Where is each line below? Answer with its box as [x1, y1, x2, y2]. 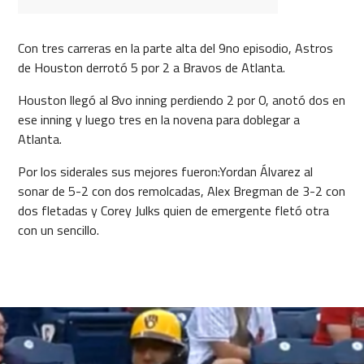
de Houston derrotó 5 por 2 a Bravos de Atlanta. [17, 57, 285, 77]
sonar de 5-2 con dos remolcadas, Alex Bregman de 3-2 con [17, 180, 345, 201]
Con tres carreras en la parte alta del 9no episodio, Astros [17, 37, 333, 58]
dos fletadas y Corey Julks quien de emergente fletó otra [17, 200, 329, 220]
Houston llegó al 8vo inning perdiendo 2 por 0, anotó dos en [17, 89, 345, 110]
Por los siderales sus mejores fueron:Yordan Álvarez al [17, 161, 313, 181]
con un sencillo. [17, 219, 99, 240]
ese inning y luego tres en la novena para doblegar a [17, 109, 300, 129]
